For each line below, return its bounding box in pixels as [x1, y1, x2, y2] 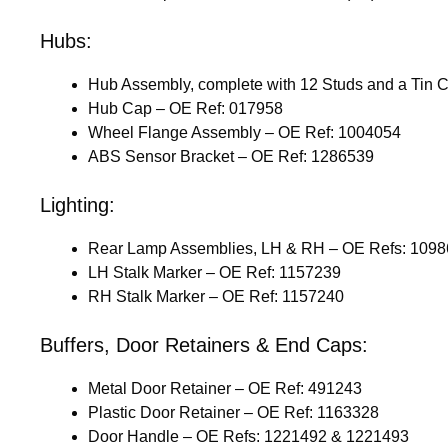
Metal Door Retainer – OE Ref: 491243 [88, 379, 362, 397]
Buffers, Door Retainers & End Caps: [40, 333, 368, 356]
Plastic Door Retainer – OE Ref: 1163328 [88, 403, 379, 421]
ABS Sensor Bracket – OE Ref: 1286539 [88, 147, 374, 165]
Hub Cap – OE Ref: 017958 [88, 99, 283, 117]
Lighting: [40, 193, 115, 216]
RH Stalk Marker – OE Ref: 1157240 [88, 287, 344, 305]
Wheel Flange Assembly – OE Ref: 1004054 [88, 123, 401, 141]
